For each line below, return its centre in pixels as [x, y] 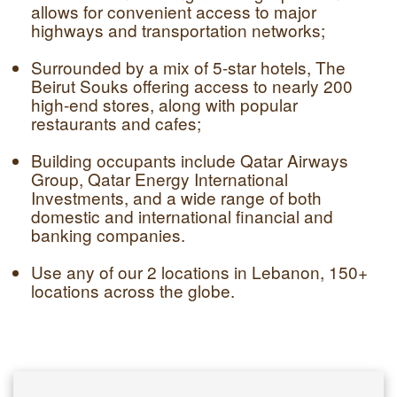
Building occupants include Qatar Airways [190, 160]
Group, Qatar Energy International [160, 179]
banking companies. [108, 234]
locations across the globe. [133, 290]
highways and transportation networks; [178, 30]
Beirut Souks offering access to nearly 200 [192, 86]
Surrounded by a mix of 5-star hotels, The [188, 67]
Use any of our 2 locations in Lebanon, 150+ [199, 272]
